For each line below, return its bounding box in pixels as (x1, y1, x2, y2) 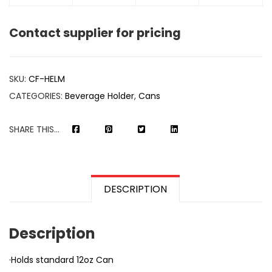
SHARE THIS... (9, 123, 59, 135)
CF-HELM (29, 72, 65, 85)
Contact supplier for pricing (9, 24, 181, 41)
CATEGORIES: (9, 89, 65, 102)
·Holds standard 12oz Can (9, 253, 114, 266)
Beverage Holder (65, 89, 134, 102)
